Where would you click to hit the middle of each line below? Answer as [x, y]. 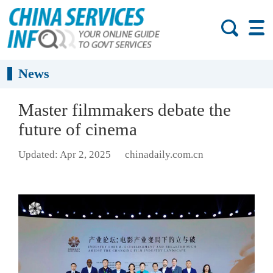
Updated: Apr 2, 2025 [65, 155]
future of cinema [78, 129]
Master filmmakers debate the [125, 110]
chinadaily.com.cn [164, 155]
